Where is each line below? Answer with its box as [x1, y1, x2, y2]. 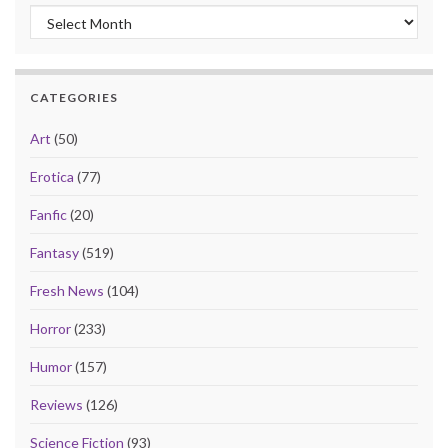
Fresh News [30, 282, 104, 300]
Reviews [30, 396, 83, 414]
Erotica [30, 168, 74, 186]
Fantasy [30, 244, 79, 262]
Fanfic [30, 206, 67, 224]
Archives [29, 6, 94, 26]
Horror [30, 320, 71, 338]
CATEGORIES [30, 90, 118, 106]
